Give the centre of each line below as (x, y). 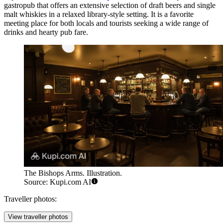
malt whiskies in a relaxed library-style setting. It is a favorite (99, 14)
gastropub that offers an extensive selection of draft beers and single (110, 5)
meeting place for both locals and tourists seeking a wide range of (106, 23)
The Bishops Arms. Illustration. (73, 173)
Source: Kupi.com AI (57, 182)
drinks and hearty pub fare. (46, 32)
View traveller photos (38, 217)
